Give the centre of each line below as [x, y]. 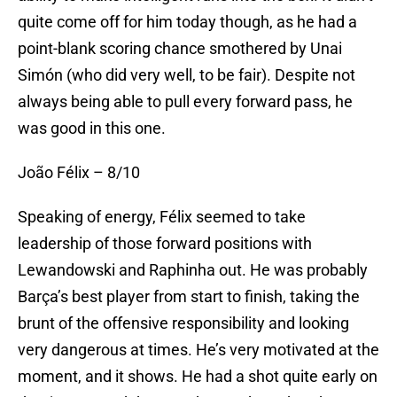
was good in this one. [92, 128]
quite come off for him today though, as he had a [187, 22]
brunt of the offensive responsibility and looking [183, 323]
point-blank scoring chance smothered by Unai [180, 49]
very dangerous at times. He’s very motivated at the [198, 350]
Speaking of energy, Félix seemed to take [162, 217]
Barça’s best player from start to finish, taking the [189, 297]
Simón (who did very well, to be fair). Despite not [187, 75]
